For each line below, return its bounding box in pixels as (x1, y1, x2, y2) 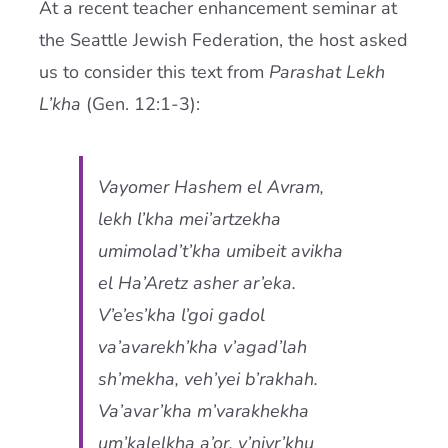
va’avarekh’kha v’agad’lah (97, 335, 307, 359)
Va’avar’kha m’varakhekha (97, 399, 309, 423)
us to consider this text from (38, 60, 269, 84)
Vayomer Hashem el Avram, (97, 175, 324, 199)
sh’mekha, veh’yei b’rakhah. (97, 367, 318, 391)
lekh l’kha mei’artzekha (97, 207, 281, 231)
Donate (21, 86, 66, 105)
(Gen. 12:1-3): (80, 92, 200, 116)
